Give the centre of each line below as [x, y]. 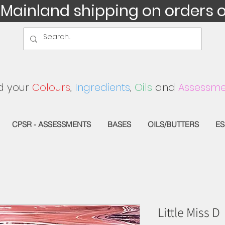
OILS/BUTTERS [173, 124]
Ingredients [102, 87]
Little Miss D [189, 212]
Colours [51, 87]
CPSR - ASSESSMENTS [51, 124]
